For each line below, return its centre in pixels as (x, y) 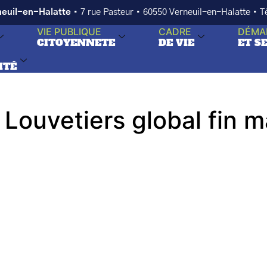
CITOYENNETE (76, 42)
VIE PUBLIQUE (69, 32)
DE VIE (177, 42)
